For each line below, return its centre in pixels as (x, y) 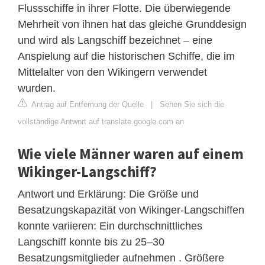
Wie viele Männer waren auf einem (131, 154)
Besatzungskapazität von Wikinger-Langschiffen (131, 210)
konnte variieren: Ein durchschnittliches (110, 226)
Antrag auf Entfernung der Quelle (87, 105)
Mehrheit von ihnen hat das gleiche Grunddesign (132, 25)
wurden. (37, 88)
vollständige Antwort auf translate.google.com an (101, 122)
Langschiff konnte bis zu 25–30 (91, 242)
